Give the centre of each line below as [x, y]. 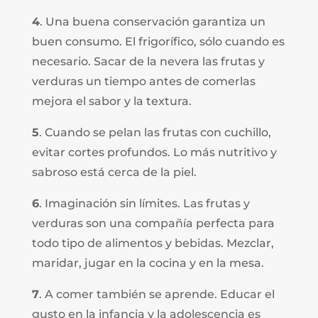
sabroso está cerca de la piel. [114, 172]
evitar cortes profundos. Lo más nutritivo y [154, 152]
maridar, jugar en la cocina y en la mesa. [148, 263]
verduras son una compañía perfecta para [153, 223]
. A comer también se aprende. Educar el [157, 294]
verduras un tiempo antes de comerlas [143, 81]
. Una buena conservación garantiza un [152, 21]
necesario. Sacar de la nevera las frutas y [148, 61]
